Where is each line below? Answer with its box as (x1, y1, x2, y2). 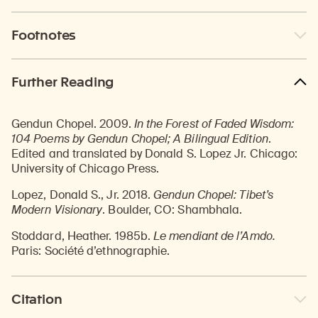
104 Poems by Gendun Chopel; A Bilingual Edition (11, 131, 268, 146)
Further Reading (11, 74, 114, 91)
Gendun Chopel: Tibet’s (153, 187, 274, 202)
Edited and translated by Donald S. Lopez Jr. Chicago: (11, 146, 298, 161)
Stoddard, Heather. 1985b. (11, 228, 150, 243)
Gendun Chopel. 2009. (11, 116, 134, 131)
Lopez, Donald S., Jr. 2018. (11, 187, 154, 202)
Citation (11, 291, 62, 308)
